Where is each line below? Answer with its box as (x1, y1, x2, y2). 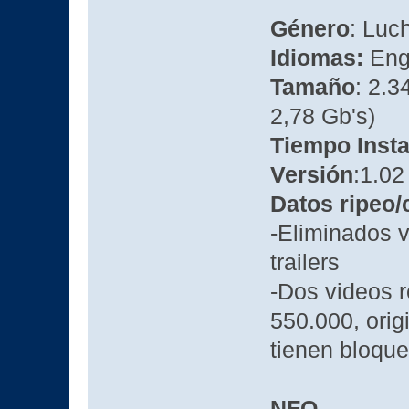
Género (269, 16, 350, 42)
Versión (269, 163, 353, 188)
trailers (269, 250, 340, 276)
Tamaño (269, 75, 355, 100)
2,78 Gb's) (269, 104, 375, 130)
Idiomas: (269, 46, 370, 71)
